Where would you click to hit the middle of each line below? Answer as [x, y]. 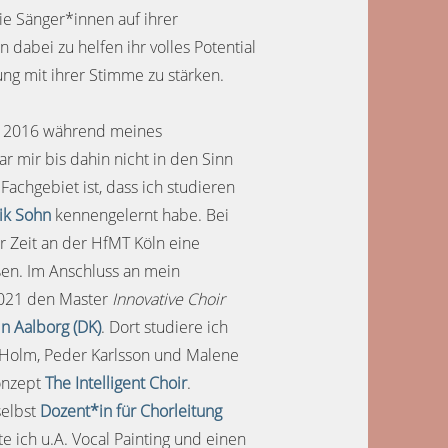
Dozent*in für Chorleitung [131, 411]
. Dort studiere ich [165, 327]
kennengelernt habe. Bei [140, 215]
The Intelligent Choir [116, 383]
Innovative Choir [169, 299]
